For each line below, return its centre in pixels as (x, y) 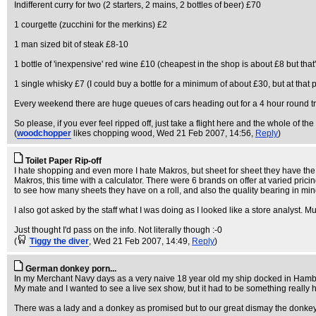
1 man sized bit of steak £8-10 (71, 44)
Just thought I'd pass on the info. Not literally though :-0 (118, 230)
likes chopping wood (113, 133)
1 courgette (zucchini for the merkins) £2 (91, 25)
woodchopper (44, 133)
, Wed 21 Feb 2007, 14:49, (140, 241)
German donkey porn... (71, 269)
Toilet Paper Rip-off (63, 161)
